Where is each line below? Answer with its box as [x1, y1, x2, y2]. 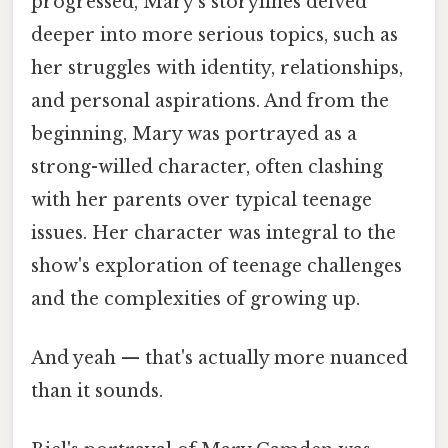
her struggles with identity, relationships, [31, 56, 403, 79]
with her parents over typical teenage [31, 188, 372, 211]
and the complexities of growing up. [31, 287, 360, 310]
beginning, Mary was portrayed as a [31, 122, 357, 145]
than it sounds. [31, 379, 163, 402]
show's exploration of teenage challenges [31, 254, 402, 277]
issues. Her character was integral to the [31, 221, 396, 244]
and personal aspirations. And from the [31, 89, 389, 112]
